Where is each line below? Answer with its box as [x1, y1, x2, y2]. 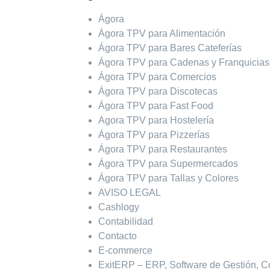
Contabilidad [98, 216, 153, 227]
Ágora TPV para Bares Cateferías [98, 43, 242, 54]
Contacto [98, 231, 137, 242]
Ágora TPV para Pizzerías [98, 130, 210, 140]
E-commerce [98, 245, 152, 256]
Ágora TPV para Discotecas [98, 86, 218, 97]
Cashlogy [98, 202, 139, 213]
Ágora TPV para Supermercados [98, 159, 238, 169]
